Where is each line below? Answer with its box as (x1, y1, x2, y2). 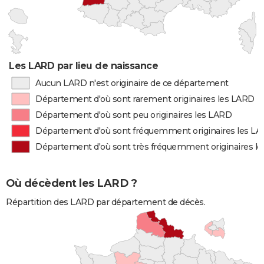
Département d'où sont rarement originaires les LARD (35, 94, 255, 104)
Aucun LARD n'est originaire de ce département (35, 78, 229, 88)
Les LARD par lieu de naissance (9, 60, 159, 71)
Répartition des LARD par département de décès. (6, 197, 205, 208)
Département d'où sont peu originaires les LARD (35, 110, 232, 120)
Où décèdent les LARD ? (6, 177, 137, 190)
